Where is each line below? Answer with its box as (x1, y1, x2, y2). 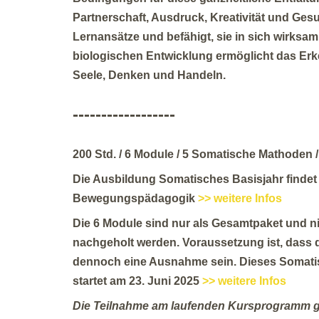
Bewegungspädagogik (73, 192, 198, 205)
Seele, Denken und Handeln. (73, 69, 226, 82)
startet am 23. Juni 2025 (73, 275, 202, 288)
